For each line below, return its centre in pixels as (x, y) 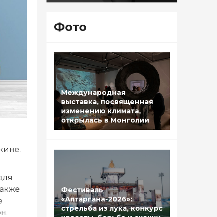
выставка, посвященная (107, 102)
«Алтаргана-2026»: (97, 199)
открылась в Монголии (105, 120)
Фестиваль (82, 190)
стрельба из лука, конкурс (112, 209)
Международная (93, 93)
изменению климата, (101, 111)
